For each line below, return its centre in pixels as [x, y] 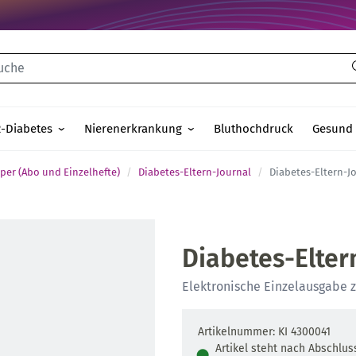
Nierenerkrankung [133, 129]
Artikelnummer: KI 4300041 [264, 332]
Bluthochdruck [253, 129]
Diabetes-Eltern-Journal [195, 172]
